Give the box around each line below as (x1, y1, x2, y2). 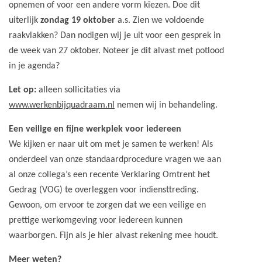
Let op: (9, 85, 36, 95)
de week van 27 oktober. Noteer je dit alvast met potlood (9, 46, 224, 56)
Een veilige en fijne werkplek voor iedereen (9, 125, 181, 134)
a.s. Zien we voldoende (118, 16, 204, 25)
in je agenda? (9, 61, 60, 71)
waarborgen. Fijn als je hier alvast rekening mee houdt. (9, 231, 218, 240)
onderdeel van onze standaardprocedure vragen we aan (9, 155, 221, 164)
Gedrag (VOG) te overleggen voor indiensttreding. (9, 185, 199, 195)
